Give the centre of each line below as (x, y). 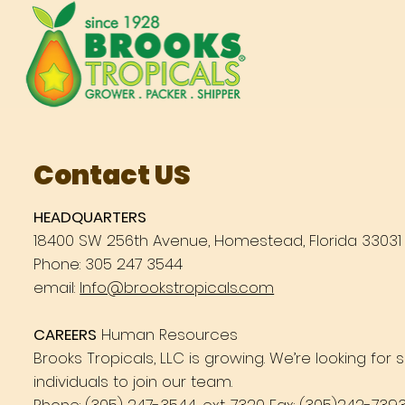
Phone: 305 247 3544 (108, 264)
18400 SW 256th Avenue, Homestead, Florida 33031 (218, 241)
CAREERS (66, 335)
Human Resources (168, 335)
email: (57, 288)
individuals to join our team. (133, 382)
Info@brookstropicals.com (177, 288)
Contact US (113, 175)
